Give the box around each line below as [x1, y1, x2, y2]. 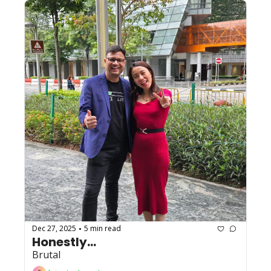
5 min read [84, 223, 121, 234]
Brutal [32, 247, 60, 261]
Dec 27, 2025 [32, 223, 76, 234]
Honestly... [32, 233, 96, 250]
